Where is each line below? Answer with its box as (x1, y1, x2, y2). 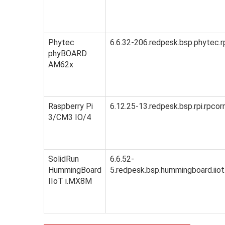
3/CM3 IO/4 (48, 113, 91, 123)
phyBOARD (48, 49, 87, 59)
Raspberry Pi (48, 101, 93, 111)
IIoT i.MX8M (48, 176, 92, 186)
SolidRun (48, 154, 79, 164)
